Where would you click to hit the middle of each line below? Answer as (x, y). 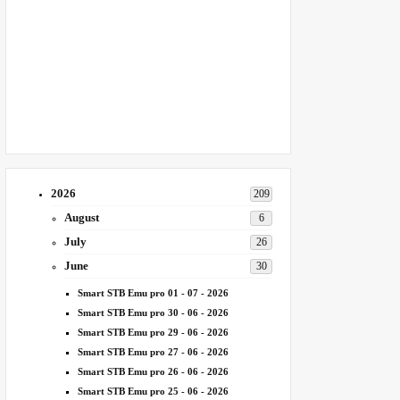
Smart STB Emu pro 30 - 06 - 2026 (153, 312)
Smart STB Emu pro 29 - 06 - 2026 (153, 332)
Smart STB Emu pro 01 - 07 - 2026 (153, 293)
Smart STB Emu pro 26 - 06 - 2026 (153, 371)
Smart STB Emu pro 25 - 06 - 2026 (153, 391)
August (82, 217)
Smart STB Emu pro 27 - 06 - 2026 (153, 352)
